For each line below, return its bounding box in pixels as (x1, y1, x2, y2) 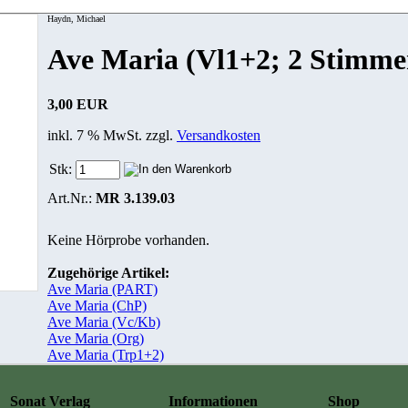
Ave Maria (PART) (47, 280, 158, 297)
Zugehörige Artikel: (47, 264, 169, 280)
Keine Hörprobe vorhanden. (47, 231, 209, 248)
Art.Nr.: (47, 189, 96, 206)
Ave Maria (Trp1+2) (47, 346, 164, 362)
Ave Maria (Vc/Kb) (47, 313, 160, 330)
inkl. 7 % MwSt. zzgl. (47, 127, 177, 143)
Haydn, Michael (47, 13, 106, 24)
